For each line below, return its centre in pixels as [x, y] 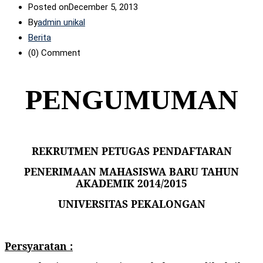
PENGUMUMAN [131, 99]
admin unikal [61, 22]
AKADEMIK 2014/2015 [131, 183]
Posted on [48, 7]
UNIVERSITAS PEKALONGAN [131, 203]
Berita [40, 37]
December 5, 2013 [103, 7]
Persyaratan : [39, 246]
